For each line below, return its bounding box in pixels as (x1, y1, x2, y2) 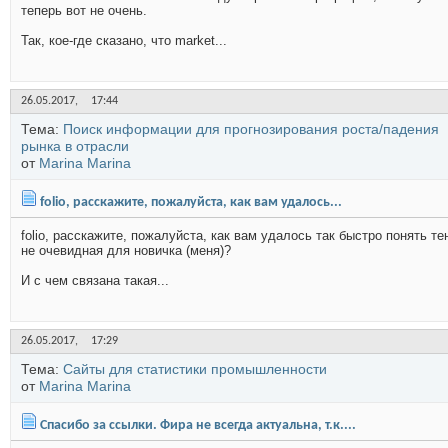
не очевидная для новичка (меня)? (21, 243, 231, 258)
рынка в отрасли (21, 138, 129, 154)
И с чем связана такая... (21, 273, 169, 288)
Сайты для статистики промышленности (63, 361, 327, 377)
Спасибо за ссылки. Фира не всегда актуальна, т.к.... (40, 418, 356, 433)
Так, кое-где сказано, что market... (21, 33, 227, 48)
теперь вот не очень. (21, 3, 147, 18)
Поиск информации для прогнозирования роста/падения (63, 121, 439, 137)
